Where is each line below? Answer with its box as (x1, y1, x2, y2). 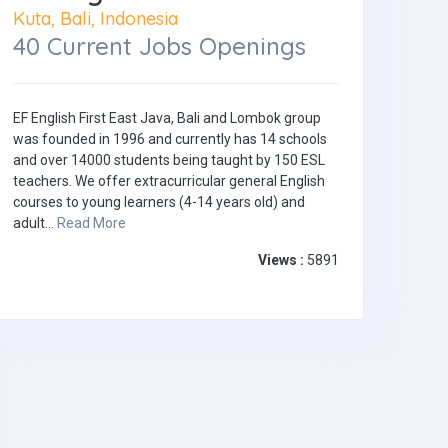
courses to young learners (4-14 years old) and (13, 194, 305, 211)
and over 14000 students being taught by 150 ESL (13, 152, 325, 169)
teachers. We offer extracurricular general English (13, 173, 325, 190)
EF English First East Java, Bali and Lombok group (13, 110, 321, 127)
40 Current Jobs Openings (13, 31, 306, 62)
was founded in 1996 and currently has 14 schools (13, 131, 327, 148)
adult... (13, 215, 57, 232)
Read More (57, 215, 126, 232)
